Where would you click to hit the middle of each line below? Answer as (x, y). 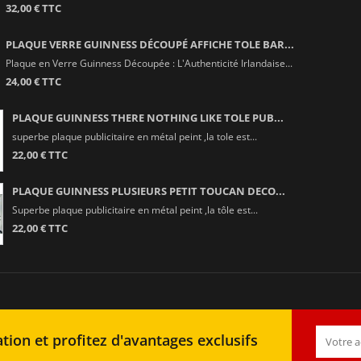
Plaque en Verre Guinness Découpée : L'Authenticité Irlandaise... (149, 62)
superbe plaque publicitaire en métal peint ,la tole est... (134, 136)
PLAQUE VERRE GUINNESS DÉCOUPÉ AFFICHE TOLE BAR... (149, 44)
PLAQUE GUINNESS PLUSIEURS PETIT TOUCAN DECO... (148, 191)
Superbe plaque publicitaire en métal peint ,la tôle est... (135, 209)
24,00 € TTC (33, 81)
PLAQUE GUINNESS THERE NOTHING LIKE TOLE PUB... (147, 117)
